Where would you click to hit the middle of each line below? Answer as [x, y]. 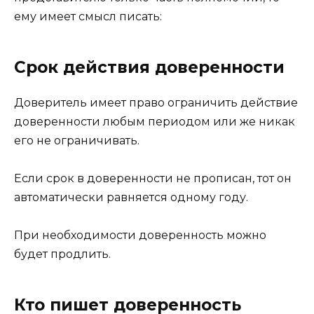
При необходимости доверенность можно [140, 235]
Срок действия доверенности [149, 68]
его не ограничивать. [77, 141]
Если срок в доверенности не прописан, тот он [153, 179]
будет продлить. [62, 254]
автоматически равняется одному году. [131, 198]
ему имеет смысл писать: [88, 17]
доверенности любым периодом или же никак [155, 122]
